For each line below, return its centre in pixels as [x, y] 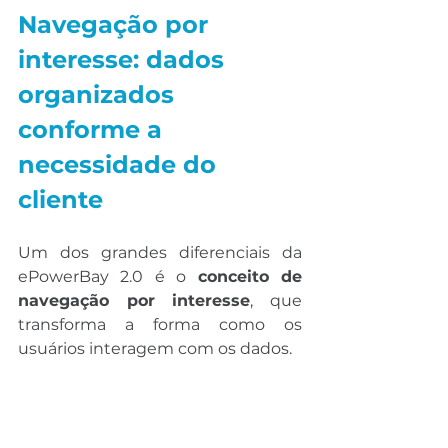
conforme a [93, 130]
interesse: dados [124, 60]
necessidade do [120, 165]
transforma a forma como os [160, 325]
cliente [60, 200]
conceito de [250, 277]
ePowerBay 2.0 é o [108, 277]
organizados [99, 95]
